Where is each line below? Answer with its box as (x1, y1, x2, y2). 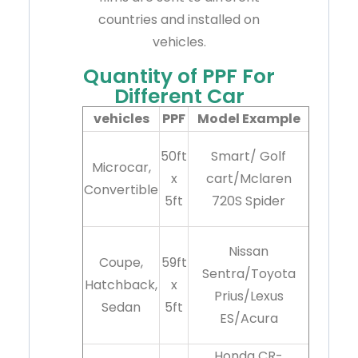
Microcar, (91, 158, 151, 177)
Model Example (197, 109, 300, 129)
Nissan (229, 242, 268, 261)
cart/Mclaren (205, 169, 292, 189)
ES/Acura (219, 309, 278, 328)
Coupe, (99, 253, 143, 272)
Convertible (84, 181, 158, 200)
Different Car (113, 82, 245, 111)
